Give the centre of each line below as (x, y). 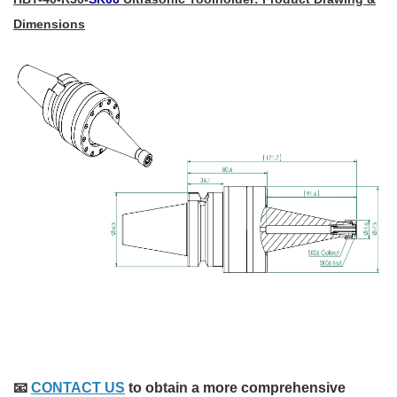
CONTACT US (78, 388)
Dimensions (49, 24)
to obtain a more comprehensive (235, 388)
